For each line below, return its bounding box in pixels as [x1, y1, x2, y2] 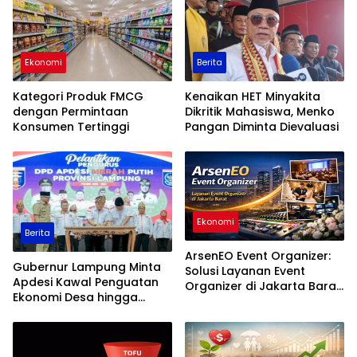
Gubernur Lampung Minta [13, 258, 161, 275]
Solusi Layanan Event [185, 263, 305, 280]
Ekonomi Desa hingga [13, 288, 138, 305]
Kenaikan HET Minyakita [185, 88, 320, 104]
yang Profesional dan [185, 293, 310, 310]
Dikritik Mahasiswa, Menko [185, 103, 335, 120]
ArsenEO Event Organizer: [185, 248, 331, 265]
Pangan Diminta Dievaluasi [185, 118, 339, 135]
